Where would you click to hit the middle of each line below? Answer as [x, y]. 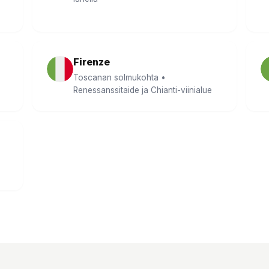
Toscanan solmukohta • [119, 77]
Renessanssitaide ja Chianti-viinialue [143, 90]
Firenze [92, 62]
